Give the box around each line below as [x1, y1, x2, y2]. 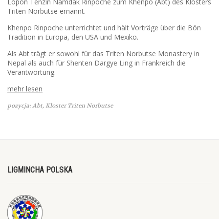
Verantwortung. [7, 67, 56, 77]
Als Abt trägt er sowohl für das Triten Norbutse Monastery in [7, 48, 199, 58]
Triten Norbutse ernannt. [7, 6, 86, 16]
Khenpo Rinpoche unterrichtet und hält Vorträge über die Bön [7, 22, 201, 32]
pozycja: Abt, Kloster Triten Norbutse [7, 101, 113, 109]
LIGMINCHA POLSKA [7, 165, 72, 175]
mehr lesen [7, 84, 43, 93]
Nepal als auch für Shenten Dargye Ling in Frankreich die [7, 58, 186, 67]
